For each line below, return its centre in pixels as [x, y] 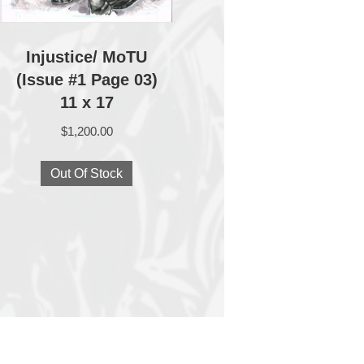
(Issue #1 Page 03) [87, 80]
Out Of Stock [87, 173]
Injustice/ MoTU [87, 57]
